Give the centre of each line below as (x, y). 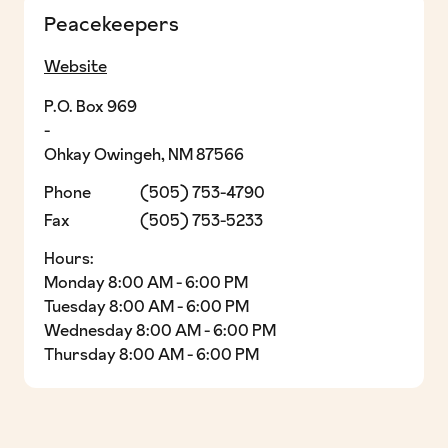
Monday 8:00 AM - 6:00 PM (146, 284)
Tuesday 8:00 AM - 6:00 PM (146, 308)
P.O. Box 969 (90, 108)
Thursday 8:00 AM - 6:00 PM (151, 356)
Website (75, 68)
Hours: (69, 260)
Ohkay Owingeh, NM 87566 (144, 156)
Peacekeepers (111, 26)
